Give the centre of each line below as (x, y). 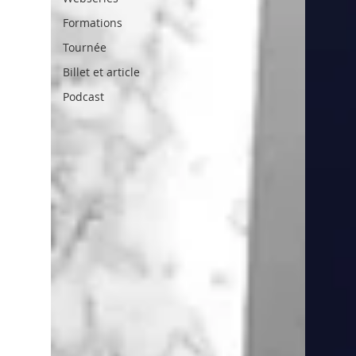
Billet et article (101, 72)
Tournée (85, 47)
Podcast (83, 97)
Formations (93, 23)
